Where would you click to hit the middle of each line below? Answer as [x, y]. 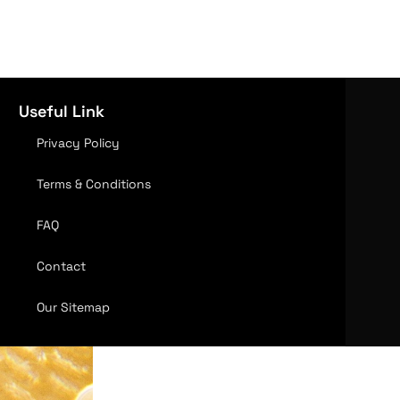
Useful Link [61, 111]
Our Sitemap [73, 307]
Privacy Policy [78, 143]
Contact [61, 266]
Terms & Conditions [93, 184]
